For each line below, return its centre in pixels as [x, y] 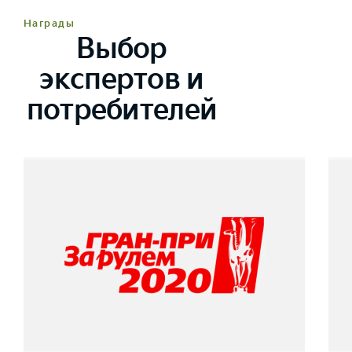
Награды [49, 24]
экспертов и [122, 79]
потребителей [122, 110]
